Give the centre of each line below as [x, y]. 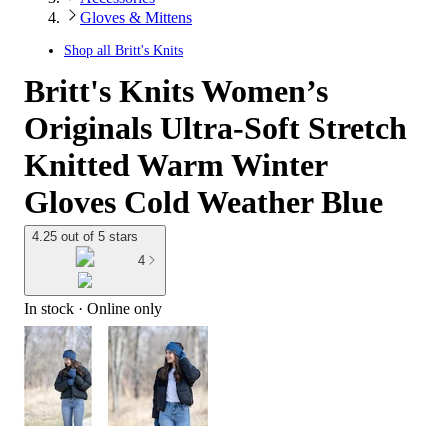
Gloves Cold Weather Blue [203, 202]
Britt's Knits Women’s [176, 91]
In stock [49, 309]
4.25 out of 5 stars [85, 236]
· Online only [118, 309]
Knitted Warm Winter [175, 165]
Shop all [89, 50]
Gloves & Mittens [136, 17]
